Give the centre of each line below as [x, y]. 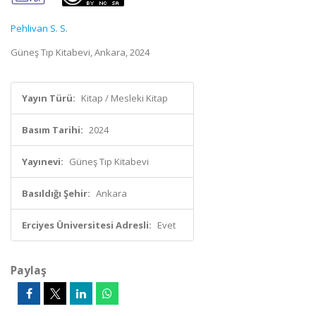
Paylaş [29, 270]
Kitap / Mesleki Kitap [124, 98]
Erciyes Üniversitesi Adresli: [87, 225]
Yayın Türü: [49, 98]
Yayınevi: [43, 162]
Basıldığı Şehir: [56, 193]
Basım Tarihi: [53, 130]
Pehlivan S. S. [39, 28]
